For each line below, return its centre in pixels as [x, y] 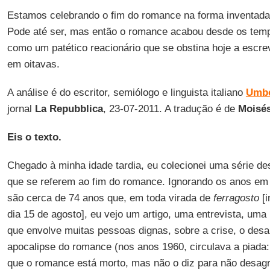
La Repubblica [69, 109]
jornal [21, 109]
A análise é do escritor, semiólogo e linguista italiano [126, 93]
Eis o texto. [34, 137]
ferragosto [237, 198]
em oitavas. [33, 64]
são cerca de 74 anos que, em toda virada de [110, 198]
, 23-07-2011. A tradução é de [170, 109]
